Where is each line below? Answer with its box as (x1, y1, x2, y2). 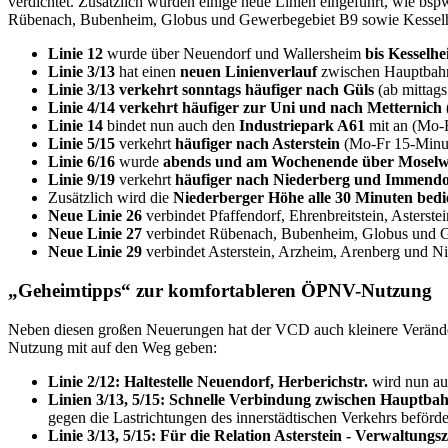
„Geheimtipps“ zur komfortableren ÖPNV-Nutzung (8, 280, 432, 302)
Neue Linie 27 (48, 224, 142, 242)
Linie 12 (48, 44, 103, 62)
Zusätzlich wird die (48, 188, 173, 206)
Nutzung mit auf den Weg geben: (8, 339, 217, 357)
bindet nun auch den (103, 116, 239, 134)
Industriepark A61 (239, 116, 369, 134)
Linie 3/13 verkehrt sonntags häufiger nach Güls (48, 80, 374, 98)
